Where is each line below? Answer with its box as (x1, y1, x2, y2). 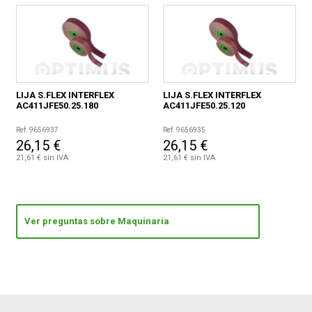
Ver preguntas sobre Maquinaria (24, 216, 170, 227)
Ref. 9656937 (16, 126, 59, 134)
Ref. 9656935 (162, 126, 205, 134)
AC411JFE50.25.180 (16, 100, 99, 111)
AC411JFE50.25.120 (162, 100, 245, 111)
